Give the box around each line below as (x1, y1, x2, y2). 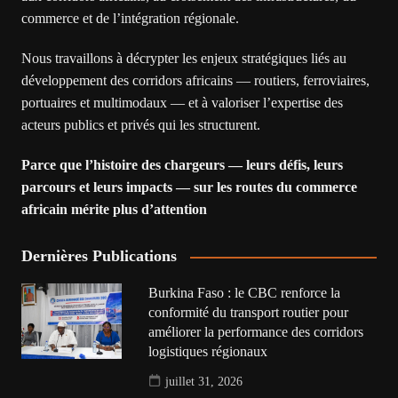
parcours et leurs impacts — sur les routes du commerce (20, 179, 357, 195)
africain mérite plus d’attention (20, 202, 207, 218)
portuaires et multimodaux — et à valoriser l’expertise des (20, 95, 343, 111)
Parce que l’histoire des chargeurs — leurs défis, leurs (20, 157, 343, 173)
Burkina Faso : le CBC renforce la (148, 285, 341, 301)
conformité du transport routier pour (148, 305, 349, 321)
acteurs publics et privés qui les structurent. (20, 117, 260, 133)
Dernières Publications (20, 247, 177, 266)
